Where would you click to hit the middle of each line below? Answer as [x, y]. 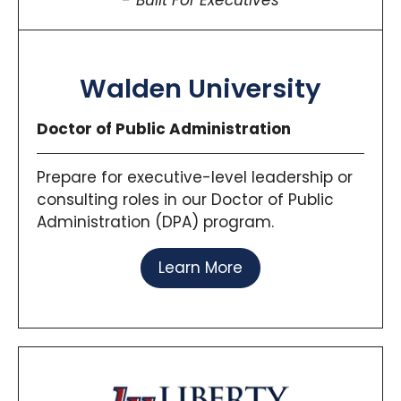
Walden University [200, 89]
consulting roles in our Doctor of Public [185, 200]
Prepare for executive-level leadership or [195, 178]
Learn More [200, 268]
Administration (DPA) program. [155, 222]
